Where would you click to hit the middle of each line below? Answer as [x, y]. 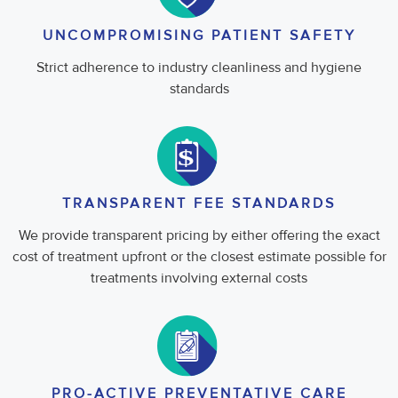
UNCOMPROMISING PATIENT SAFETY [199, 35]
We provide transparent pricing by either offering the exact [199, 236]
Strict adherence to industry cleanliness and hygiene [199, 67]
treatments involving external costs [199, 279]
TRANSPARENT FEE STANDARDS [199, 204]
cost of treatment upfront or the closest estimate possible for [199, 257]
